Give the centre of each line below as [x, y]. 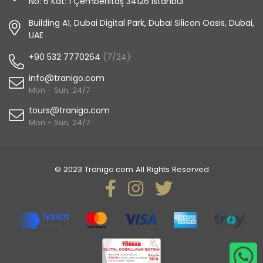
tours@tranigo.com [69, 110]
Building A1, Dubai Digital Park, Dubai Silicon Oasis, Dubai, [141, 23]
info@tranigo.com [67, 78]
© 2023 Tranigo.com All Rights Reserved [131, 169]
